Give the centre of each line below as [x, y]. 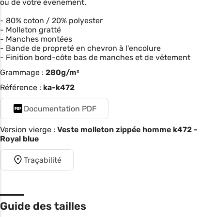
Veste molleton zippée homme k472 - [127, 130]
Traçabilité [43, 160]
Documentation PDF [60, 108]
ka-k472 [59, 88]
